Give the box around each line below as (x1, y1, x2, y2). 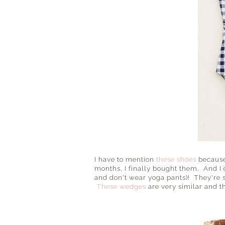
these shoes (156, 155, 196, 163)
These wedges (96, 182, 146, 190)
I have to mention (94, 155, 156, 163)
